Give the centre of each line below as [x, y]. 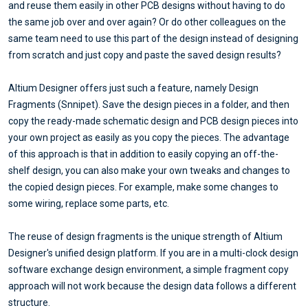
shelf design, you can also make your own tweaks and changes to [149, 171]
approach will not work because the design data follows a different [152, 286]
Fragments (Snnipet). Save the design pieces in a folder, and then [149, 105]
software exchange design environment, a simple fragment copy [148, 270]
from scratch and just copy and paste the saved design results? [145, 55]
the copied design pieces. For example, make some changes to [143, 187]
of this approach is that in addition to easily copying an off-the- [143, 154]
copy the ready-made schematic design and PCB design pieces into [153, 121]
